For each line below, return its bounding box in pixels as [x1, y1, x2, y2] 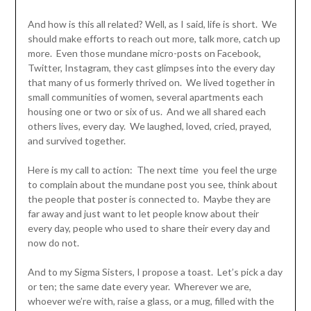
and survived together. [27, 135, 126, 147]
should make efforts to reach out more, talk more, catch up [27, 33, 280, 45]
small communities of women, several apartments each [27, 91, 263, 103]
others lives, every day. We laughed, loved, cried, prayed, [27, 120, 271, 133]
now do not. [27, 237, 79, 249]
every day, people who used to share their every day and [27, 222, 270, 235]
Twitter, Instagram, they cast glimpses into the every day [27, 62, 275, 74]
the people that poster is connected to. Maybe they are [27, 193, 271, 205]
